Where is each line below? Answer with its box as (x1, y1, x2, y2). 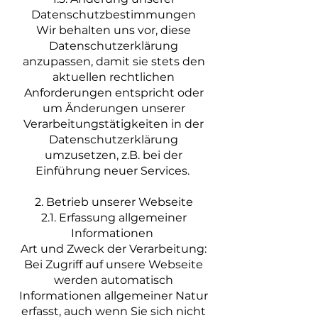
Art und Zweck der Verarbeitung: (21, 242, 207, 256)
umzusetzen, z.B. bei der (45, 148, 182, 162)
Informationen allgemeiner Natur (19, 289, 208, 302)
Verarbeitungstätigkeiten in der (23, 117, 204, 131)
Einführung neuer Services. (35, 164, 192, 177)
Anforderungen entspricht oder (23, 86, 204, 99)
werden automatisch (54, 273, 173, 287)
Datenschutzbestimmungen (31, 8, 196, 21)
